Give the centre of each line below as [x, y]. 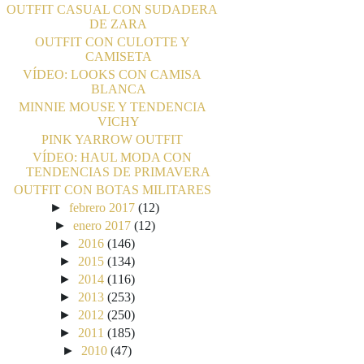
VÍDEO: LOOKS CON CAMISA [113, 74]
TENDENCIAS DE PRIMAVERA [119, 171]
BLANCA [118, 89]
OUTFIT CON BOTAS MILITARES [112, 189]
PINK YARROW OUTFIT [113, 139]
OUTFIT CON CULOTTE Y [112, 41]
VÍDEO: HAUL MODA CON [113, 157]
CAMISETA [118, 56]
